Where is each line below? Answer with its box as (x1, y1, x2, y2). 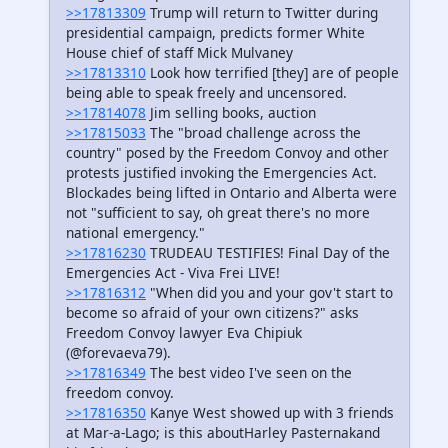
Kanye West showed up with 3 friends (146, 402, 394, 422)
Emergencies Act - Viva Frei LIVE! (66, 262, 280, 282)
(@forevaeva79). (66, 342, 171, 362)
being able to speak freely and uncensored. (66, 82, 347, 102)
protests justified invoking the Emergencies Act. (66, 162, 377, 182)
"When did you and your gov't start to (146, 282, 393, 302)
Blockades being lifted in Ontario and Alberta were (66, 182, 397, 202)
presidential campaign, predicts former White (66, 22, 365, 42)
